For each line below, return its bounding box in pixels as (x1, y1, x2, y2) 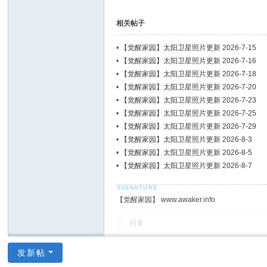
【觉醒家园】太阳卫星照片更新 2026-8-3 (120, 135, 253, 144)
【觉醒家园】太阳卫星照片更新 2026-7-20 (120, 83, 257, 91)
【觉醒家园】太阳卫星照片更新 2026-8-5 (120, 148, 253, 157)
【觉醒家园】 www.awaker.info (116, 195, 216, 204)
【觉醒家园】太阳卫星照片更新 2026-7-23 (120, 96, 257, 104)
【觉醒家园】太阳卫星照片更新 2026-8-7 (120, 162, 253, 170)
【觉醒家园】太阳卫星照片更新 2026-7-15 (120, 44, 257, 52)
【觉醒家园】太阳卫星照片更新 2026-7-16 (120, 57, 257, 65)
